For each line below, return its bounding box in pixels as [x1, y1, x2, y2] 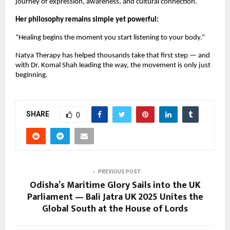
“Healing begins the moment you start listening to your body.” [15, 34, 205, 42]
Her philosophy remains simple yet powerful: [15, 16, 159, 24]
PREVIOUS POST [98, 169, 141, 175]
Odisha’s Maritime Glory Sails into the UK [29, 178, 201, 194]
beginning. [15, 71, 48, 80]
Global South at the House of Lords [42, 201, 188, 217]
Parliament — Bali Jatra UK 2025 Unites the [27, 189, 203, 205]
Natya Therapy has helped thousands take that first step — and [15, 52, 210, 60]
